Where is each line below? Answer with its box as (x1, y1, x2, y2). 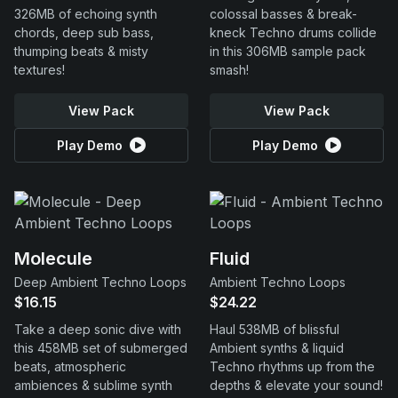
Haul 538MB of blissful (210, 322, 339, 337)
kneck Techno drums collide (210, 25, 377, 40)
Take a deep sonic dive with (14, 322, 181, 337)
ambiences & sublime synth (14, 378, 172, 393)
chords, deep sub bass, (14, 25, 154, 40)
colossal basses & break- (210, 6, 357, 21)
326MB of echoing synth (14, 6, 157, 21)
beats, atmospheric (14, 359, 126, 374)
